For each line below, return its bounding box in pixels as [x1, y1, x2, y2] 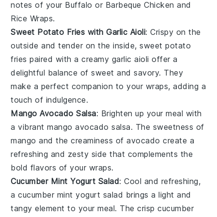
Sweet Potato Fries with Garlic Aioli [11, 27, 146, 37]
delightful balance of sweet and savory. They [11, 67, 184, 77]
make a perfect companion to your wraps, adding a [11, 81, 206, 91]
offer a [149, 54, 178, 64]
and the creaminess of [36, 135, 127, 145]
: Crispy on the [145, 27, 201, 37]
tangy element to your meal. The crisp [11, 203, 158, 213]
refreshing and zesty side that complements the [11, 149, 193, 159]
